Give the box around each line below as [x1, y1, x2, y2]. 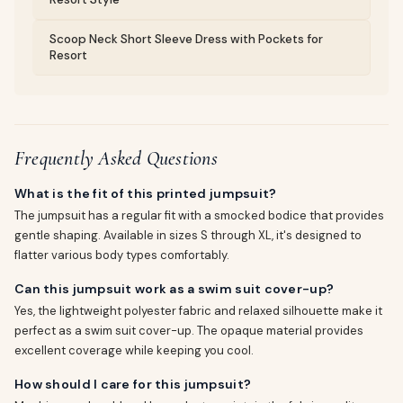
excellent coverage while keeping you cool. [14, 343, 254, 358]
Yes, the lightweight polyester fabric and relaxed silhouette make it [14, 303, 382, 318]
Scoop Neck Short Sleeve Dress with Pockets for [49, 31, 323, 47]
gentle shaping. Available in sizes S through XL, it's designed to [14, 228, 362, 243]
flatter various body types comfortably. [14, 247, 229, 263]
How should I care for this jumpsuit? [14, 376, 252, 392]
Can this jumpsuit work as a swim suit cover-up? [14, 281, 335, 297]
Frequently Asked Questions [14, 147, 218, 170]
